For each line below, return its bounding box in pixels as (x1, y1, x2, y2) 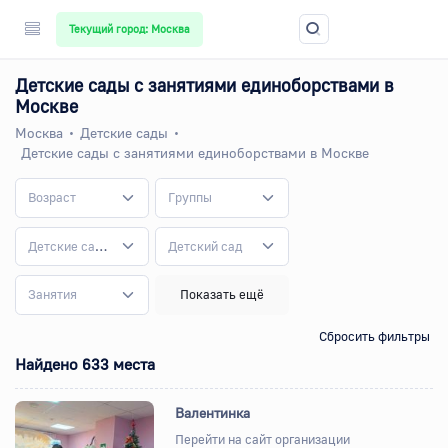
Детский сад (167, 237, 243, 254)
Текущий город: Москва (69, 21, 190, 36)
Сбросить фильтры (319, 327, 430, 344)
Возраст (28, 189, 76, 206)
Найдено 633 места (15, 354, 155, 373)
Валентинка (175, 403, 251, 421)
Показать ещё (179, 286, 264, 303)
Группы (167, 189, 212, 206)
